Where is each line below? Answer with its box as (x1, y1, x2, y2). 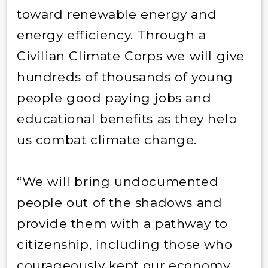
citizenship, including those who (16, 236, 233, 252)
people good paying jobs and (16, 90, 212, 105)
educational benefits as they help (16, 111, 237, 126)
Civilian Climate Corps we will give (16, 48, 245, 63)
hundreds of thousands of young (16, 69, 233, 84)
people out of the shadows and (16, 194, 223, 210)
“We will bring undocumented (16, 173, 219, 189)
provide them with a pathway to (16, 215, 228, 231)
